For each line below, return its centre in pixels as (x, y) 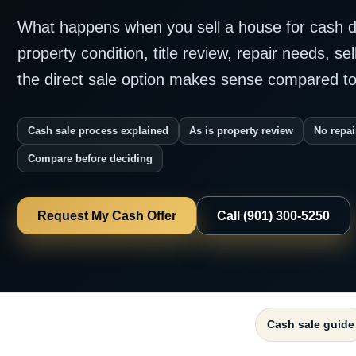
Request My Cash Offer (107, 215)
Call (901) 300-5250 (273, 215)
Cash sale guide (310, 324)
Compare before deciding (90, 158)
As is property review (241, 130)
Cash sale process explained (98, 130)
